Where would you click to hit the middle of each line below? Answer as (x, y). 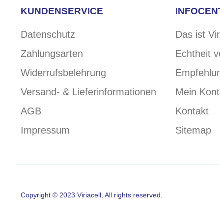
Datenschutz (48, 35)
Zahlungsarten (52, 54)
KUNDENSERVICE (62, 11)
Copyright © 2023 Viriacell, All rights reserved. (92, 195)
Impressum (45, 130)
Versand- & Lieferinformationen (88, 92)
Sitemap (193, 130)
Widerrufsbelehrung (63, 73)
